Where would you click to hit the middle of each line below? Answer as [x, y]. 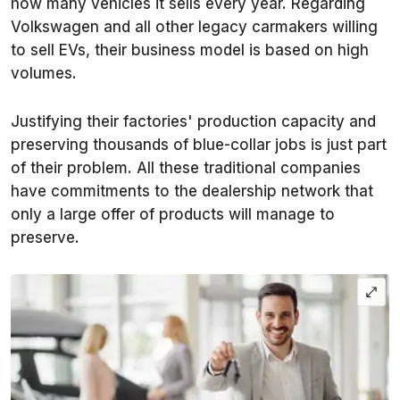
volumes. [44, 73]
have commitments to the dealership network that [192, 191]
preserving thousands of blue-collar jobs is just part [199, 144]
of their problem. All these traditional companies [186, 167]
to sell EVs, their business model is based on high [190, 50]
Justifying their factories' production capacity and [193, 121]
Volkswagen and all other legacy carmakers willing [194, 26]
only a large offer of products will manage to [173, 214]
